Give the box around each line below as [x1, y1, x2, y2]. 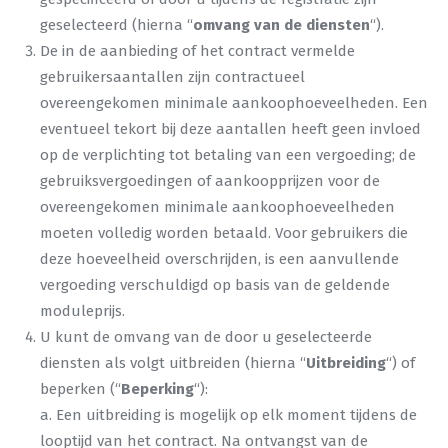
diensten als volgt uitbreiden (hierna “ [40, 354, 306, 372]
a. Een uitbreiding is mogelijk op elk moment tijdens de [40, 406, 417, 424]
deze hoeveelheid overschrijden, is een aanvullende [40, 250, 399, 268]
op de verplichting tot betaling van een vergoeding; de [40, 146, 416, 164]
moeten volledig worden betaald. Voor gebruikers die [40, 224, 408, 242]
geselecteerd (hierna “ [40, 16, 193, 34]
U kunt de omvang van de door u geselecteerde [40, 328, 372, 346]
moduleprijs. [40, 302, 125, 320]
